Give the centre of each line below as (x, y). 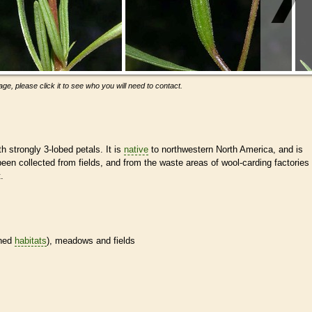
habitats (31, 240)
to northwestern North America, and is (226, 149)
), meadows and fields (91, 240)
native (136, 149)
